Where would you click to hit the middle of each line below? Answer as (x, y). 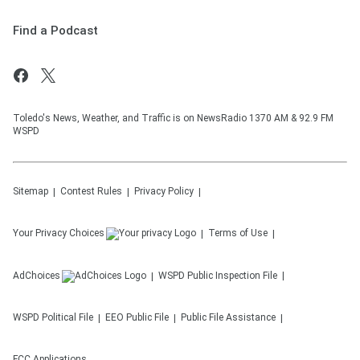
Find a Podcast (55, 31)
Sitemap (31, 191)
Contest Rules (91, 191)
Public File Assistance (228, 317)
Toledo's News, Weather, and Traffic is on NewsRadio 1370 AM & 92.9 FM (173, 118)
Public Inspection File (232, 276)
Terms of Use (238, 233)
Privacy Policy (164, 191)
